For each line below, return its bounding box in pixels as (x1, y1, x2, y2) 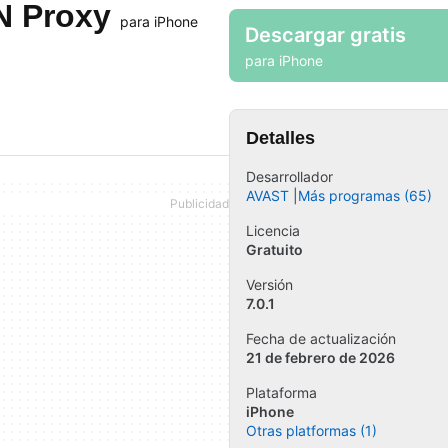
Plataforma (246, 384, 317, 401)
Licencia (246, 222, 300, 239)
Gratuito (246, 241, 303, 258)
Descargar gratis (245, 22, 406, 47)
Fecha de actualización (246, 330, 396, 347)
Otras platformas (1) (246, 422, 377, 439)
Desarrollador (246, 168, 333, 185)
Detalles (246, 128, 315, 148)
